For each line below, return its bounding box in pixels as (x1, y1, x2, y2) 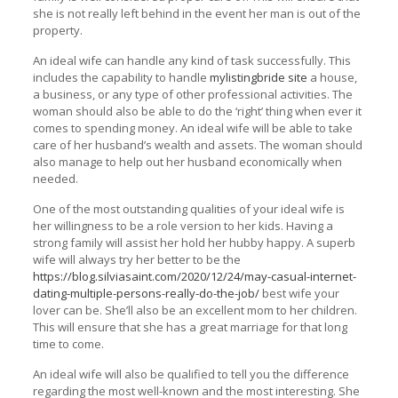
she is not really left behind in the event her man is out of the (32, 4, 361, 21)
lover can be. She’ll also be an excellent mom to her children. (32, 301, 357, 318)
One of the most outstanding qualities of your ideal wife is (32, 200, 345, 217)
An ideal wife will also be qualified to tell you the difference (32, 365, 349, 382)
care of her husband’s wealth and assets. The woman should (32, 136, 362, 153)
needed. (32, 170, 78, 187)
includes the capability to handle (32, 68, 210, 85)
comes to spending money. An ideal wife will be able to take (32, 119, 353, 136)
